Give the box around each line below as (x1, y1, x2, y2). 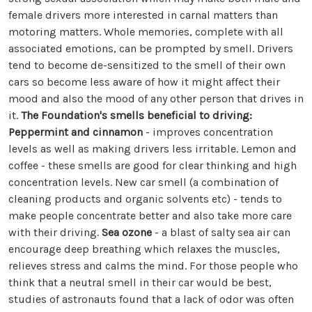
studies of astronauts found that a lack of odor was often (8, 292, 294, 306)
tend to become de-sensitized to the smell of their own (8, 58, 286, 72)
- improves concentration (143, 125, 273, 139)
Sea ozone (102, 226, 152, 240)
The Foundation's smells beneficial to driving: (21, 109, 252, 123)
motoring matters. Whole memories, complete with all (8, 25, 283, 39)
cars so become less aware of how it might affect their (8, 75, 280, 89)
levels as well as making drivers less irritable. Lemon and (8, 142, 297, 156)
